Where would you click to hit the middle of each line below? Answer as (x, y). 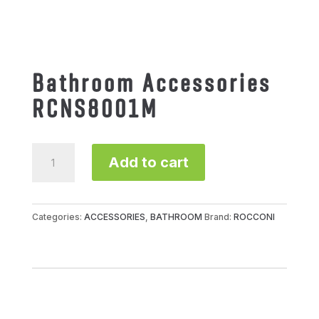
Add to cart (148, 163)
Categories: (58, 216)
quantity (52, 199)
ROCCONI (254, 216)
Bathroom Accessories (151, 83)
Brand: (219, 216)
